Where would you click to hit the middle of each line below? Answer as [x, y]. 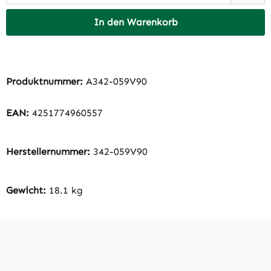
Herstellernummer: [50, 152]
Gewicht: [28, 191]
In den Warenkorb [135, 22]
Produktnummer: [46, 82]
